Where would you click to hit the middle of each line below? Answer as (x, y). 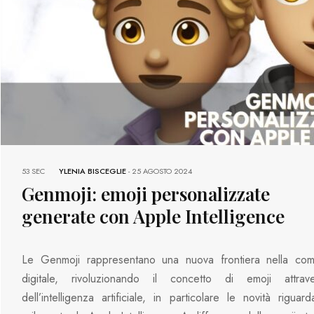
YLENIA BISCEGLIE (93, 171)
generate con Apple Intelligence (153, 216)
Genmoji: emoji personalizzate (146, 193)
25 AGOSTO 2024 (162, 171)
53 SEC (34, 171)
